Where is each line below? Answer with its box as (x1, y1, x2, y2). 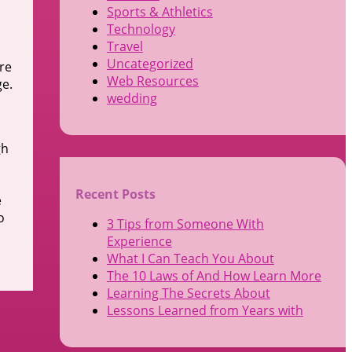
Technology (106, 20, 175, 38)
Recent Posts (75, 185, 156, 203)
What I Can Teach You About (106, 249, 274, 267)
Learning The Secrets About (106, 284, 270, 302)
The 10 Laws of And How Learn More (106, 266, 321, 284)
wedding (106, 90, 157, 108)
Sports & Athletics (106, 3, 213, 21)
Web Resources (106, 72, 199, 90)
